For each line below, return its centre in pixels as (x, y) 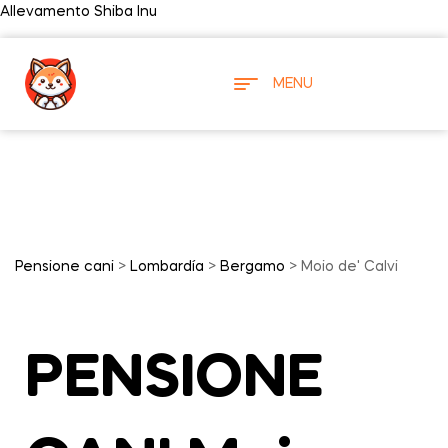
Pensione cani (64, 266)
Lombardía (167, 266)
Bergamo (252, 266)
